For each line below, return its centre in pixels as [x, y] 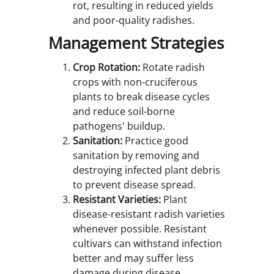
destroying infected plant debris [146, 170]
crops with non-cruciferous [135, 82]
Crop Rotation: [106, 68]
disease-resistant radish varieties [149, 214]
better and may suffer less [133, 258]
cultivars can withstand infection [147, 244]
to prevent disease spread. [134, 185]
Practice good [155, 141]
